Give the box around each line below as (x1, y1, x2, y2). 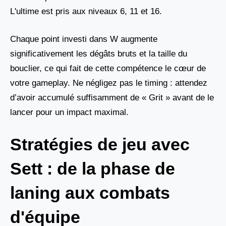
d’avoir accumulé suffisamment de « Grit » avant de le (10, 92, 214, 102)
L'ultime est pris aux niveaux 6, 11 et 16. (10, 7, 162, 17)
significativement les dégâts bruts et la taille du (10, 48, 187, 59)
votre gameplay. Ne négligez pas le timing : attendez (10, 78, 207, 88)
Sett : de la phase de (10, 159, 175, 179)
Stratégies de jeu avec (10, 135, 190, 154)
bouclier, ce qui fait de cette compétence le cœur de (10, 63, 206, 73)
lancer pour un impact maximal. (10, 107, 129, 117)
